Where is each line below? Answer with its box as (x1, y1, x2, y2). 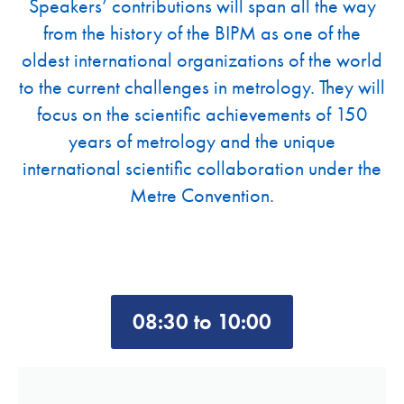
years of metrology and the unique (69, 128, 335, 155)
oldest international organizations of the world (22, 47, 382, 74)
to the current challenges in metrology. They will (19, 74, 385, 101)
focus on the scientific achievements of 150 (36, 101, 368, 128)
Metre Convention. (130, 182, 274, 209)
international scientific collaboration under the (23, 155, 381, 182)
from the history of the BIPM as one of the (43, 20, 361, 47)
